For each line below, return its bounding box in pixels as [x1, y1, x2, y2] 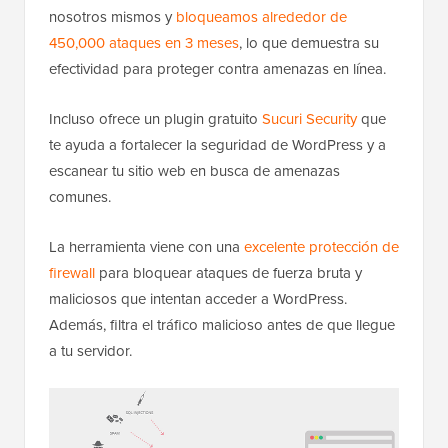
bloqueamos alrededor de [176, 5, 347, 28]
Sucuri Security [262, 107, 357, 130]
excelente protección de [244, 235, 399, 258]
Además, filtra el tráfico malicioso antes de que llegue [49, 313, 395, 336]
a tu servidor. [49, 339, 132, 362]
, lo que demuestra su [239, 31, 379, 54]
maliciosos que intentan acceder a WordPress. [49, 287, 347, 310]
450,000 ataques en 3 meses [49, 31, 239, 54]
